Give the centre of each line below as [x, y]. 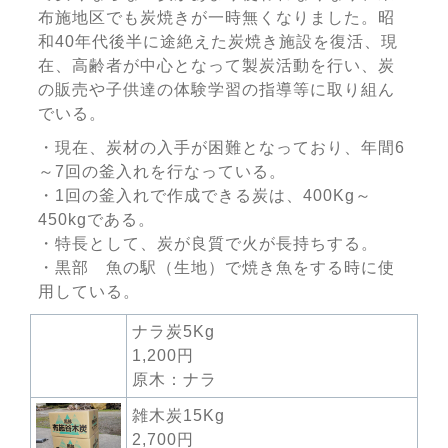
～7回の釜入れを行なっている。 [161, 172]
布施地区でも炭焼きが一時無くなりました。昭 [216, 18]
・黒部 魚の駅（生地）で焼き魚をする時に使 [216, 268]
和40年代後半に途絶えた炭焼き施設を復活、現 [217, 42]
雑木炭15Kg [178, 416]
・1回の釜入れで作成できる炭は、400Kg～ [204, 196]
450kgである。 [96, 220]
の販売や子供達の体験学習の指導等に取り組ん [216, 90]
